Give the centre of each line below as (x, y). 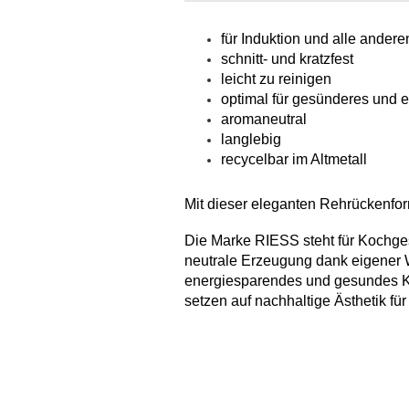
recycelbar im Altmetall (294, 159)
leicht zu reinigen (276, 79)
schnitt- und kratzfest (287, 59)
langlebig (251, 139)
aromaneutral (264, 119)
